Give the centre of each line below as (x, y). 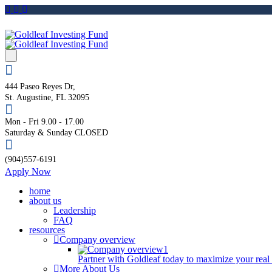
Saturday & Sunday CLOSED (56, 133)
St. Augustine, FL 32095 (47, 97)
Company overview (97, 240)
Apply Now (28, 172)
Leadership (75, 210)
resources (47, 230)
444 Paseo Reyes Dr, (40, 87)
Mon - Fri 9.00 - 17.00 (44, 122)
